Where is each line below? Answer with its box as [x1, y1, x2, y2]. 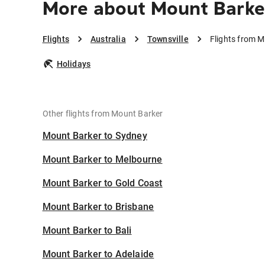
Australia [90, 34, 126, 44]
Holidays [56, 59, 91, 69]
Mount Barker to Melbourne [42, 154, 163, 166]
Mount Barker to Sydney [42, 130, 147, 142]
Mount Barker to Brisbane [42, 201, 154, 213]
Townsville [147, 34, 189, 44]
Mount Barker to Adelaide [42, 248, 154, 260]
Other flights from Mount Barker [42, 109, 163, 119]
